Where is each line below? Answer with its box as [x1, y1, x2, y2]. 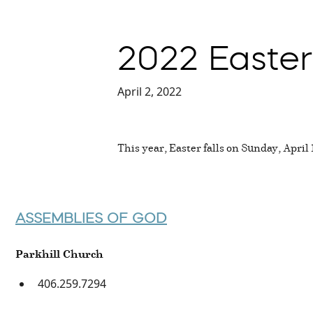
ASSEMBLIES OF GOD [15, 209, 167, 226]
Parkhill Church [15, 245, 103, 262]
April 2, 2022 [117, 83, 182, 99]
